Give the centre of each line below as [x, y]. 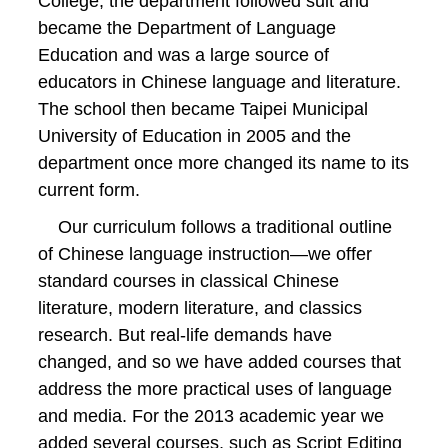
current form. [89, 189]
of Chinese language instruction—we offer [205, 253]
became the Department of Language [187, 27]
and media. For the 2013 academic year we [211, 415]
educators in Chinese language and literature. [219, 81]
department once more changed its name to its [223, 162]
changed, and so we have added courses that [219, 361]
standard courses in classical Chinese [188, 280]
